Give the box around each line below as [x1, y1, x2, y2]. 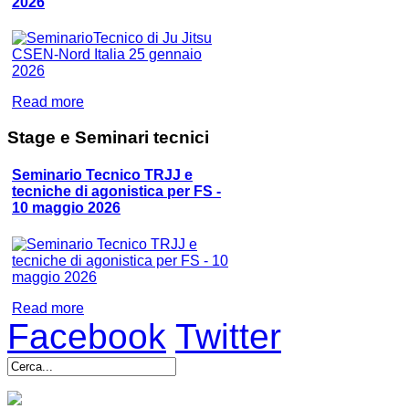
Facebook [7, 316, 166, 356]
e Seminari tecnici [56, 128, 209, 148]
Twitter [175, 316, 281, 356]
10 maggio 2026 [12, 200, 121, 216]
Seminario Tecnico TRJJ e [12, 167, 193, 184]
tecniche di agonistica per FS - [12, 184, 221, 200]
